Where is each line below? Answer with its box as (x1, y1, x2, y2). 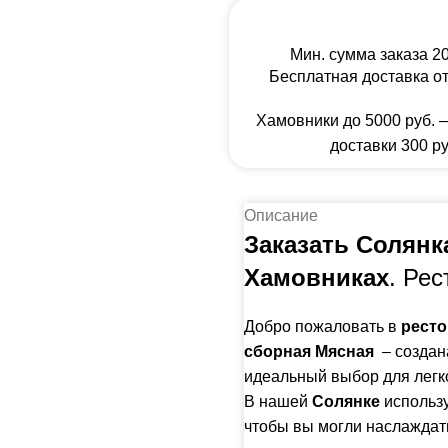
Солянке (312, 392, 384, 410)
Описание (244, 206, 318, 224)
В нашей (244, 392, 312, 410)
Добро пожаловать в (244, 317, 401, 335)
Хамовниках (244, 263, 389, 291)
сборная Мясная (244, 342, 374, 360)
